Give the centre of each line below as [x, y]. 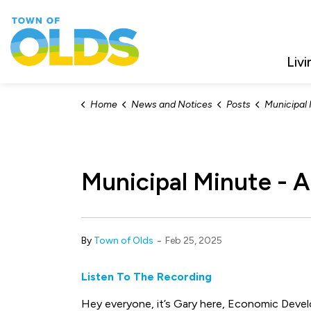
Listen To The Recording [146, 277]
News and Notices [171, 104]
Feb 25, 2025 [194, 240]
